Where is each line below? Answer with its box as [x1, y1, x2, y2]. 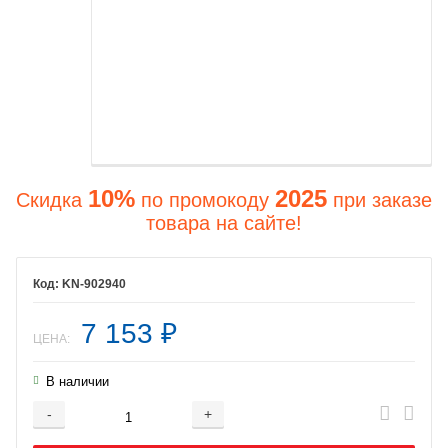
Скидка [16, 188, 88, 211]
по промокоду [135, 188, 275, 211]
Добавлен [192, 416, 256, 433]
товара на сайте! [146, 211, 302, 234]
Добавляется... [175, 416, 273, 433]
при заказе [327, 188, 432, 211]
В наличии [46, 373, 109, 389]
